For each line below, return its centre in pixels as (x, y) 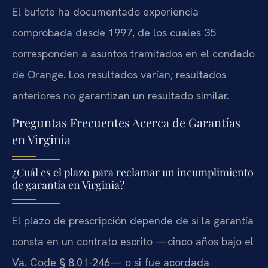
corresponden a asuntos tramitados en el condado (133, 53)
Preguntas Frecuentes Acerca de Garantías (126, 123)
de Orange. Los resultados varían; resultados (119, 74)
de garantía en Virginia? (68, 185)
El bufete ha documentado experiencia (105, 11)
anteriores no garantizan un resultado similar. (121, 95)
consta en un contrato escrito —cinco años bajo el (133, 242)
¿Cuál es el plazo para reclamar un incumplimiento (133, 173)
